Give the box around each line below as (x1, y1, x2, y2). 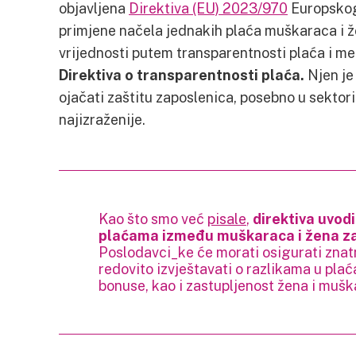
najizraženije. (59, 110, 145, 128)
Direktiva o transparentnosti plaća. (59, 66, 304, 83)
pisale (207, 210, 246, 227)
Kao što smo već (99, 210, 207, 227)
